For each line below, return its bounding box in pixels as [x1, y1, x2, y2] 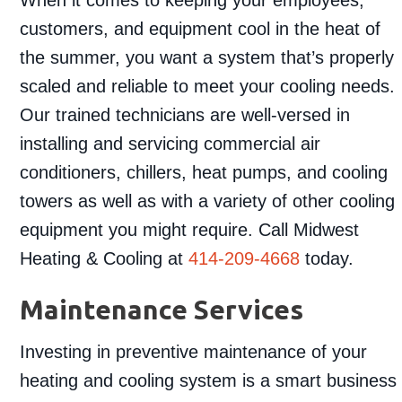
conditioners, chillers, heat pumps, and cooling [20, 162, 389, 182]
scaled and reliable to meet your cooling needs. [20, 75, 396, 96]
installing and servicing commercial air [20, 133, 321, 153]
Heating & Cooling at [20, 248, 189, 268]
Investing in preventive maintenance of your [20, 341, 368, 362]
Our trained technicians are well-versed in [20, 104, 351, 125]
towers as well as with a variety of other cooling [20, 190, 396, 211]
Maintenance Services [20, 293, 304, 325]
